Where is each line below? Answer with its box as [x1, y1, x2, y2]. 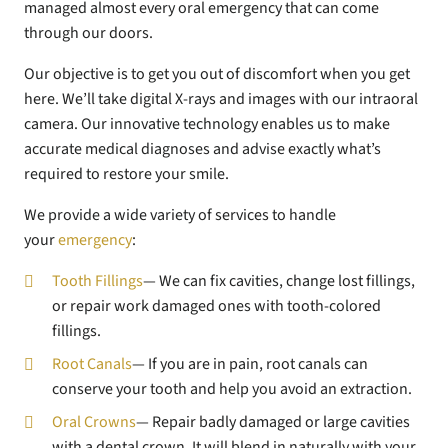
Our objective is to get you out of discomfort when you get [24, 63, 410, 86]
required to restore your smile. [24, 163, 229, 186]
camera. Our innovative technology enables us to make [24, 113, 390, 136]
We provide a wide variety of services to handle [24, 204, 336, 227]
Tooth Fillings [52, 270, 143, 293]
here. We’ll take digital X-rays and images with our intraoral [24, 88, 418, 111]
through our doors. [24, 22, 153, 45]
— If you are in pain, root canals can [132, 353, 368, 376]
